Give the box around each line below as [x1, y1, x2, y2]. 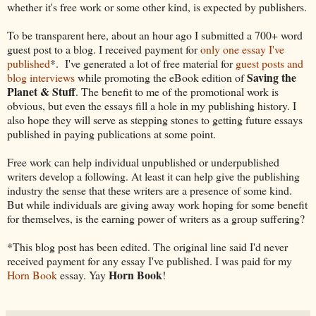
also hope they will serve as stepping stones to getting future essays [7, 111, 303, 127]
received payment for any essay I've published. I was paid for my [7, 253, 292, 268]
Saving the [247, 68, 296, 85]
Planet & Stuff [7, 83, 75, 99]
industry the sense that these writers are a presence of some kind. [7, 182, 292, 197]
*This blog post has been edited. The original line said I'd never [7, 238, 288, 254]
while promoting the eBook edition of [78, 69, 247, 85]
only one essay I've [200, 41, 284, 56]
